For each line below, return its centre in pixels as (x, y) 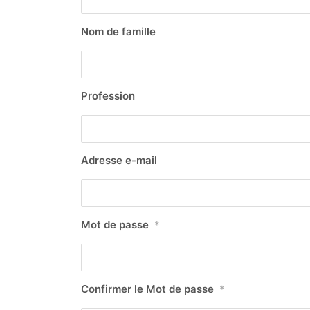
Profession (108, 96)
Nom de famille (118, 31)
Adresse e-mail (119, 160)
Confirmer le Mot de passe (147, 289)
